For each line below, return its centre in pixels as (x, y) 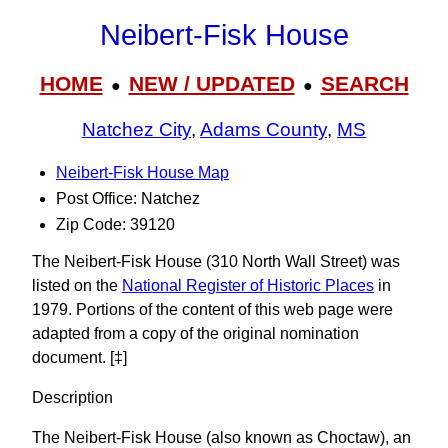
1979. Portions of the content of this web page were (212, 309)
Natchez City (136, 130)
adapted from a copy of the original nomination (195, 333)
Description (72, 397)
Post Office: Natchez (128, 198)
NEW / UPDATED (211, 83)
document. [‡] (79, 357)
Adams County (263, 130)
